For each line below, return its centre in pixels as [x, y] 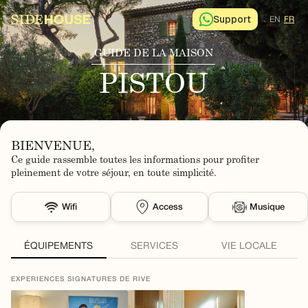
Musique [267, 207]
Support [232, 19]
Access [168, 207]
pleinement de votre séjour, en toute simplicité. [114, 174]
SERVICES [154, 247]
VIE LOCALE [250, 247]
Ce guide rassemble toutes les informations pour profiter [135, 161]
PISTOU [153, 87]
